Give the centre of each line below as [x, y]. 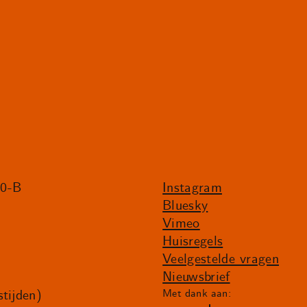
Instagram [192, 188]
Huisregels [193, 242]
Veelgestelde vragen [221, 260]
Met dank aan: [197, 294]
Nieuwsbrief [196, 278]
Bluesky [185, 206]
